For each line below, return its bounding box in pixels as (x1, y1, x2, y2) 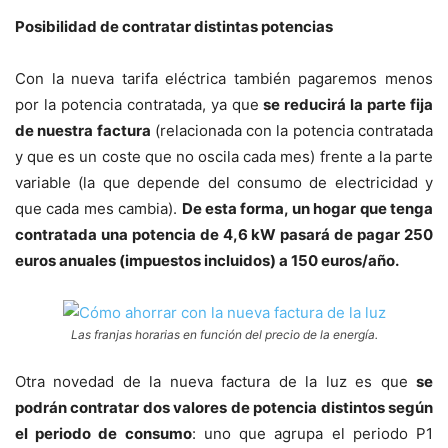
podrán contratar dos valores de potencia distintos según (15, 398, 433, 418)
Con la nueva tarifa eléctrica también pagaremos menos (15, 69, 433, 89)
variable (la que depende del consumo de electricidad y (15, 173, 433, 193)
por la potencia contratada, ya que (15, 95, 259, 115)
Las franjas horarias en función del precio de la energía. (70, 327, 378, 343)
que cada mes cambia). (15, 199, 182, 219)
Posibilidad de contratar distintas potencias (15, 17, 333, 37)
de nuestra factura (15, 121, 151, 141)
